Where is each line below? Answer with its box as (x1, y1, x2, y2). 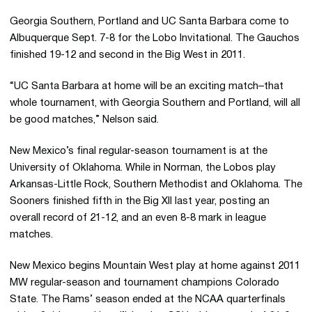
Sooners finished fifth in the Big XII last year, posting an (10, 196, 270, 206)
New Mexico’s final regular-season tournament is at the (10, 146, 267, 156)
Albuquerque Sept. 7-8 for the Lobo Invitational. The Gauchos (10, 33, 299, 43)
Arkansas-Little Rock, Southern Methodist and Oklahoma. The (10, 180, 302, 189)
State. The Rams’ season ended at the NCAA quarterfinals (10, 295, 286, 304)
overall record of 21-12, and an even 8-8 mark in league (10, 213, 266, 223)
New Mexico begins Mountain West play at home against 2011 (10, 261, 300, 271)
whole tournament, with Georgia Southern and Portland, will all (10, 98, 300, 108)
